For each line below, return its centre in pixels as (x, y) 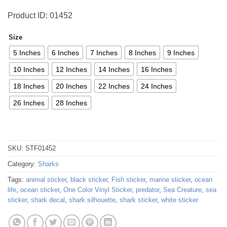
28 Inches (71, 103)
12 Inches (71, 69)
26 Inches (29, 103)
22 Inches (114, 86)
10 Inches (29, 69)
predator (147, 190)
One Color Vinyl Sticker (98, 190)
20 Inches (71, 86)
